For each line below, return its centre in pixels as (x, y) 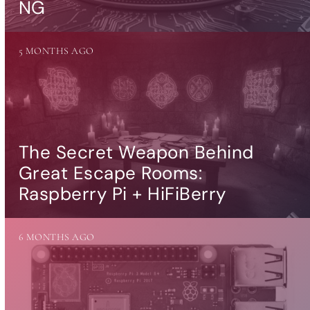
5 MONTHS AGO (56, 51)
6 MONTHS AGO (56, 237)
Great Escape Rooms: (110, 173)
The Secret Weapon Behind (136, 152)
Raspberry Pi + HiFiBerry (122, 193)
